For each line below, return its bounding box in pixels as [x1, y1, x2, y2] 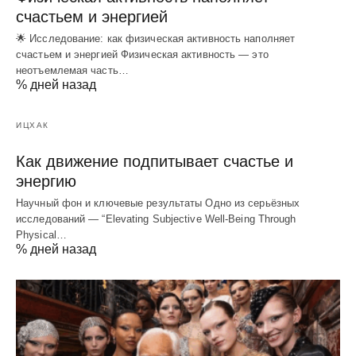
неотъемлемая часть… [16, 64, 129, 76]
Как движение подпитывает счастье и [16, 152, 293, 170]
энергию [16, 172, 76, 190]
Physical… [16, 228, 67, 241]
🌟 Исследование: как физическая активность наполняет [16, 32, 296, 44]
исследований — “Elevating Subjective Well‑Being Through [16, 212, 296, 225]
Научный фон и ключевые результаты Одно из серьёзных [16, 196, 300, 209]
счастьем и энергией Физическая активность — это [16, 48, 269, 60]
